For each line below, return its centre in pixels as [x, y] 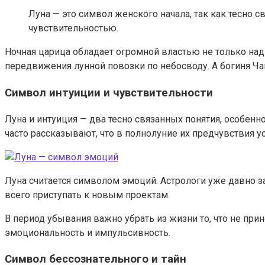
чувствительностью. [73, 28]
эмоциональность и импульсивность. [88, 232]
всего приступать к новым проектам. [87, 195]
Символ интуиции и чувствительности [109, 93]
